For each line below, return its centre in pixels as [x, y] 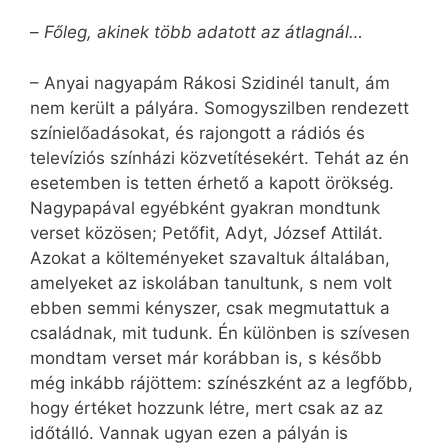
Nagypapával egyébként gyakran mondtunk [205, 207]
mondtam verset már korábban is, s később [206, 357]
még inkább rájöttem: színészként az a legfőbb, [221, 382]
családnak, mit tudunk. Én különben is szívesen [220, 332]
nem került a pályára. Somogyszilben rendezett [219, 107]
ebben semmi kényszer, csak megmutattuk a [210, 307]
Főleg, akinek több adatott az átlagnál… [203, 32]
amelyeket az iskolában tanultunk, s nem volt [211, 282]
